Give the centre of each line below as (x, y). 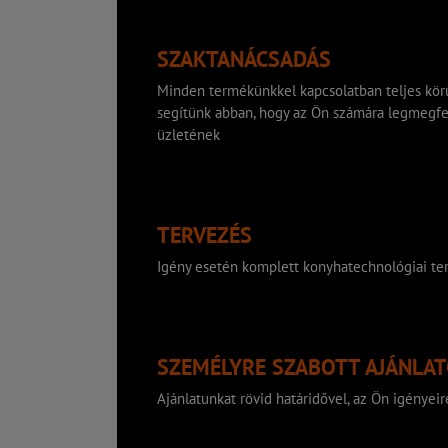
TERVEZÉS (204, 234)
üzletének (188, 134)
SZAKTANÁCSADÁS (244, 58)
